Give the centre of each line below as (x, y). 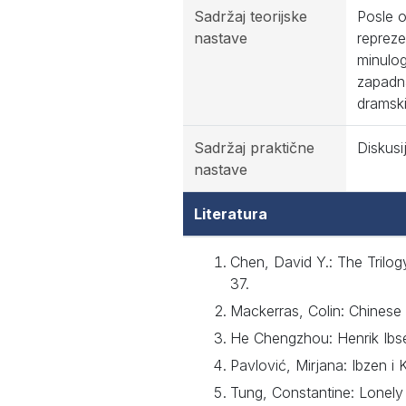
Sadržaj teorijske (251, 16)
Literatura (231, 214)
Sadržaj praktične (254, 148)
